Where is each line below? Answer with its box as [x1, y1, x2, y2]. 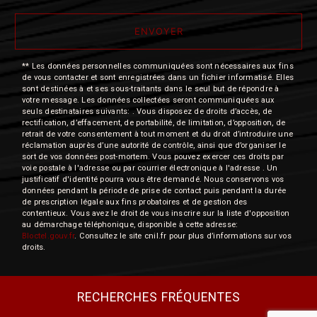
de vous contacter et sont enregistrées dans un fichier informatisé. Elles [22, 73, 294, 83]
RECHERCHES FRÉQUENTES [76, 289, 241, 304]
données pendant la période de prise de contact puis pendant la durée [22, 186, 287, 196]
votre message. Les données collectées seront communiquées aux [22, 96, 275, 105]
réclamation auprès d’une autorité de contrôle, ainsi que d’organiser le [22, 141, 286, 151]
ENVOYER [134, 25, 183, 38]
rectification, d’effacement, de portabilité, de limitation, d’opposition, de [22, 118, 286, 128]
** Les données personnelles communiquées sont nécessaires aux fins [22, 62, 294, 71]
